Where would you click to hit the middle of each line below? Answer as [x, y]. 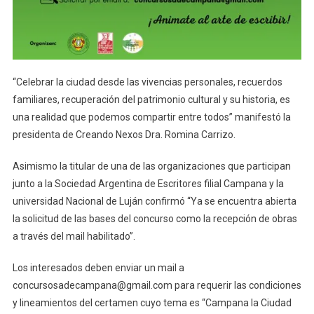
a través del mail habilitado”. [74, 237]
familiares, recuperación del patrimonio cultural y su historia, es [151, 100]
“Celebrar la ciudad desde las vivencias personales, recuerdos [147, 82]
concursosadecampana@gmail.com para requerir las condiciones [157, 286]
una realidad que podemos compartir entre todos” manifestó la [151, 117]
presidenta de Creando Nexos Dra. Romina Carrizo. [124, 135]
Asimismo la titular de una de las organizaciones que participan [151, 166]
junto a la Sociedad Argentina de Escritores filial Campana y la [148, 184]
